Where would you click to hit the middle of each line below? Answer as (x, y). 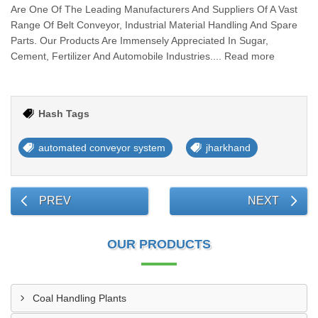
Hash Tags (64, 114)
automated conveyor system (102, 148)
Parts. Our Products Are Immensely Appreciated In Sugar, (139, 40)
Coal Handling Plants (79, 298)
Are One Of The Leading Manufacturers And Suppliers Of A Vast (154, 9)
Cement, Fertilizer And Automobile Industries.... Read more (143, 56)
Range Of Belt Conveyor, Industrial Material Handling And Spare (154, 25)
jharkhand (228, 148)
